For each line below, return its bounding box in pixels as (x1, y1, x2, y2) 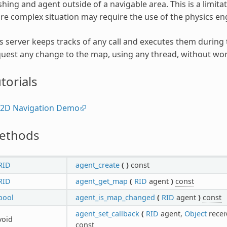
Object (184, 208, 207, 218)
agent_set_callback (75, 208, 139, 218)
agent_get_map (75, 176, 128, 186)
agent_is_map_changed (75, 192, 155, 202)
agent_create (75, 160, 120, 170)
